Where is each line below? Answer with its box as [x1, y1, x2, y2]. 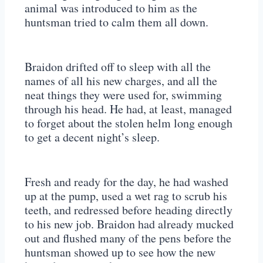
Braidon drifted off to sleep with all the [25, 59, 211, 75]
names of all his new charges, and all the [25, 73, 217, 89]
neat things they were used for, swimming [25, 87, 222, 103]
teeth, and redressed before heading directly [25, 202, 232, 218]
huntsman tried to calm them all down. [25, 14, 208, 31]
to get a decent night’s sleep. [25, 129, 160, 146]
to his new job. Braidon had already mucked [25, 216, 234, 232]
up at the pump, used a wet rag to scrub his [25, 188, 227, 204]
